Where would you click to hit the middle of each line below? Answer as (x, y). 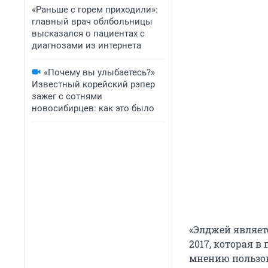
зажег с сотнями (67, 96)
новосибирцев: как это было (93, 108)
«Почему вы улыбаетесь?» (99, 72)
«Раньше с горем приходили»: (95, 10)
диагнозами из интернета (86, 45)
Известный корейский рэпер (93, 84)
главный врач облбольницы (92, 22)
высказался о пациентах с (88, 33)
